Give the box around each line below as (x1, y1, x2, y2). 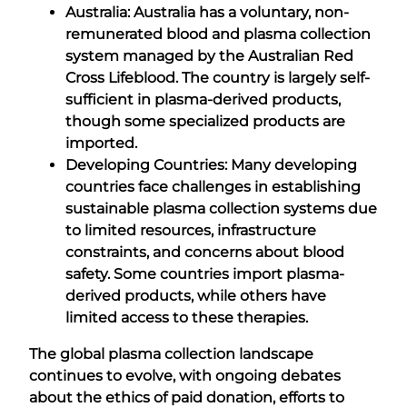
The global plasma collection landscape (29, 344, 313, 362)
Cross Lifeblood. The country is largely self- (65, 68, 370, 86)
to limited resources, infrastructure (65, 221, 316, 239)
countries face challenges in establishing (65, 177, 361, 195)
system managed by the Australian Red (65, 46, 353, 65)
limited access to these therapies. (65, 308, 308, 326)
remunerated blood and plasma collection (65, 25, 371, 43)
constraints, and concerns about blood (65, 243, 344, 261)
